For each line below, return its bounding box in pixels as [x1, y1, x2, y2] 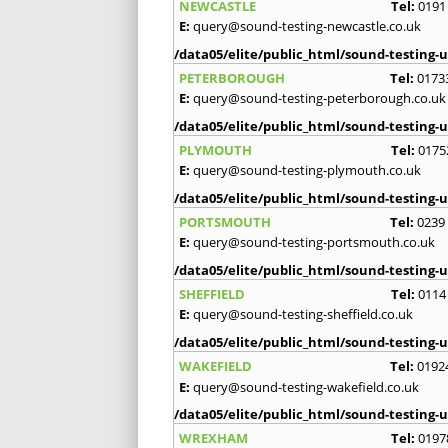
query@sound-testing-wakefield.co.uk [193, 377, 419, 396]
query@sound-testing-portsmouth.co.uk [193, 232, 435, 251]
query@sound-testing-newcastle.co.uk [193, 16, 421, 35]
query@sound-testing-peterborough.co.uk [193, 88, 446, 107]
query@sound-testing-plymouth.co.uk [193, 160, 421, 179]
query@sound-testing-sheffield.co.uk [193, 304, 413, 323]
